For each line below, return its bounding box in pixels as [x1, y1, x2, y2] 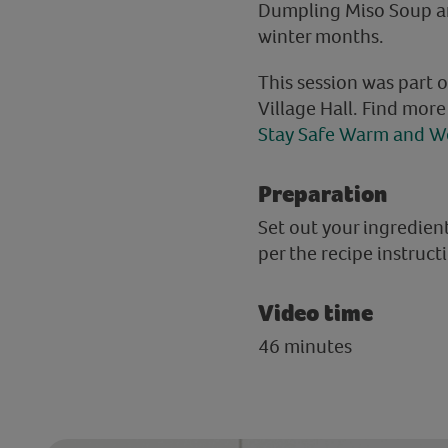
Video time [257, 299, 373, 327]
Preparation [257, 180, 387, 208]
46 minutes [257, 333, 352, 359]
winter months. [257, 23, 384, 49]
